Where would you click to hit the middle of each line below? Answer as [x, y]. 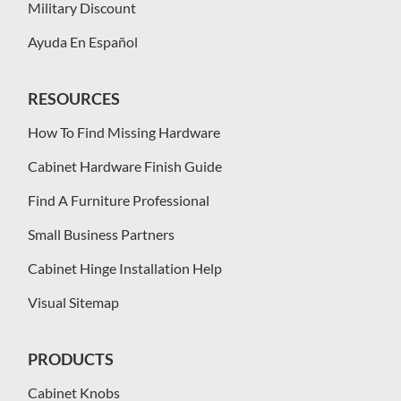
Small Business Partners [101, 235]
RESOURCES [73, 99]
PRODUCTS [70, 359]
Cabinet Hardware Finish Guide [124, 166]
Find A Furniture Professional [118, 200]
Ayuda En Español [82, 42]
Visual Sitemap [73, 303]
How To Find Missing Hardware [124, 132]
